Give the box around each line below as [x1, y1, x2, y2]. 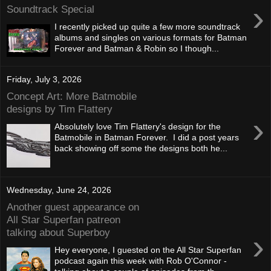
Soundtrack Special [7, 2, 94, 15]
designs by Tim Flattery [7, 102, 113, 115]
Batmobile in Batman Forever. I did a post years [54, 132, 240, 142]
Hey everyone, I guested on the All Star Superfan [54, 244, 242, 255]
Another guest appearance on [7, 200, 139, 213]
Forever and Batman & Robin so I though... [54, 43, 220, 53]
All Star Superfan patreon [7, 213, 120, 226]
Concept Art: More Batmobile [7, 90, 137, 102]
